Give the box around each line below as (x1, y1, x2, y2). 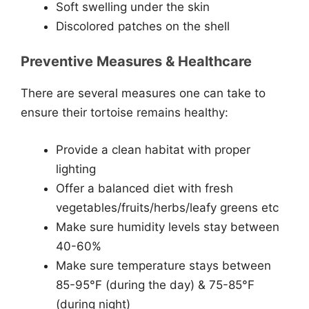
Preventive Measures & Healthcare (21, 53, 252, 70)
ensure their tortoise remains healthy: (21, 106, 228, 119)
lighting (56, 161, 96, 176)
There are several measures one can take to (21, 86, 266, 100)
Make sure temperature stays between (56, 258, 271, 272)
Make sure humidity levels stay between (56, 219, 279, 234)
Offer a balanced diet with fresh (56, 181, 233, 195)
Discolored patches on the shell (56, 19, 230, 33)
